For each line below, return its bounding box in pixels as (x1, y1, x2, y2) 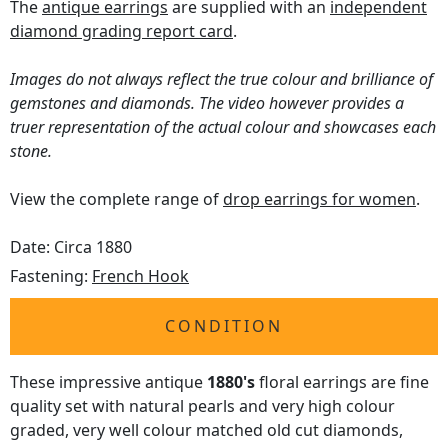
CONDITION (165, 315, 283, 337)
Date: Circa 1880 (10, 236, 132, 258)
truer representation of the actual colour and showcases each (10, 116, 436, 138)
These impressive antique (10, 371, 207, 393)
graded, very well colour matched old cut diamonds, (10, 419, 403, 441)
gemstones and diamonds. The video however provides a (10, 92, 404, 114)
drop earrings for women (223, 188, 416, 210)
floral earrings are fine (255, 371, 429, 393)
